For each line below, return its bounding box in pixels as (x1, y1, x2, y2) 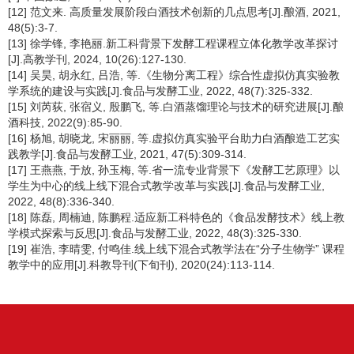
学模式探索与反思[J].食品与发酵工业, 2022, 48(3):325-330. (8, 227, 302, 239)
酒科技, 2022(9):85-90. (8, 116, 122, 129)
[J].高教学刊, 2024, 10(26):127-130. (8, 53, 186, 66)
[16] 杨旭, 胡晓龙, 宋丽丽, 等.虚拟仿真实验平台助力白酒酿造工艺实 (8, 132, 340, 145)
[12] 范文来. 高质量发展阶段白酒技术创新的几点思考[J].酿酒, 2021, (8, 6, 341, 18)
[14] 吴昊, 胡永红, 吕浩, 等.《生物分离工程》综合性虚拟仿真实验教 (8, 69, 340, 81)
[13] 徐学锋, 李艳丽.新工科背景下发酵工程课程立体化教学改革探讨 (8, 37, 338, 50)
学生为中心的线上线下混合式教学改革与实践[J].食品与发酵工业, (8, 179, 325, 192)
